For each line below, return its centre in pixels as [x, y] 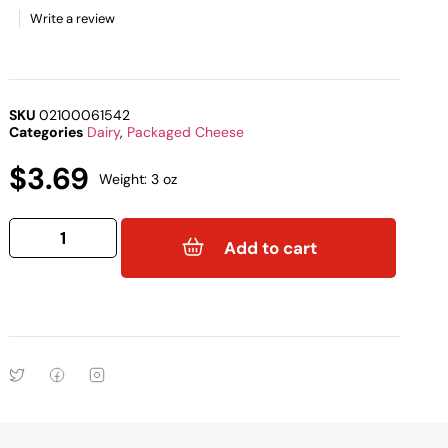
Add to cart [271, 247]
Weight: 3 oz [138, 179]
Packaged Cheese [186, 132]
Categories [46, 132]
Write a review [73, 19]
